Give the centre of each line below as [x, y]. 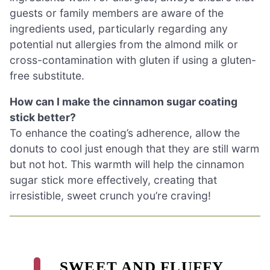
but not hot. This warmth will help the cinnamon [127, 165]
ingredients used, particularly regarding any [119, 28]
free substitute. [47, 75]
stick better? [43, 118]
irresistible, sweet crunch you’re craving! [110, 196]
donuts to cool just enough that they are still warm [134, 149]
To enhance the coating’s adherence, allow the [125, 133]
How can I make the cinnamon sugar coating [124, 102]
